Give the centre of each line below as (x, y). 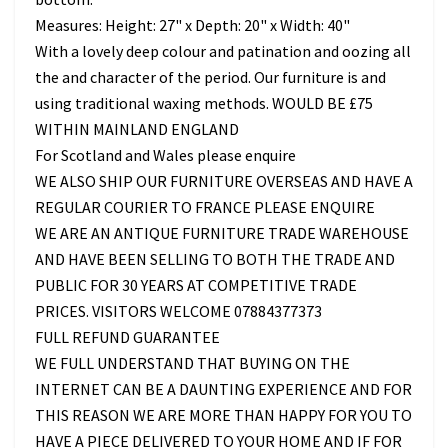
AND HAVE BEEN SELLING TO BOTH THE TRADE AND (215, 258)
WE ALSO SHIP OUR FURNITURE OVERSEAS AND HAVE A (224, 180)
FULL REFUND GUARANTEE (127, 336)
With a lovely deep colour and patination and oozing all (223, 50)
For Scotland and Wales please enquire (165, 154)
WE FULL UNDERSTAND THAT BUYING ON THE (192, 362)
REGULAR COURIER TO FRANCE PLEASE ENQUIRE (205, 206)
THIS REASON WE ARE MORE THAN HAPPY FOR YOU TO (223, 414)
